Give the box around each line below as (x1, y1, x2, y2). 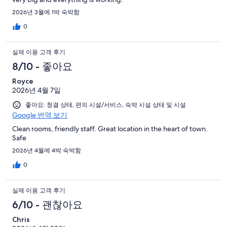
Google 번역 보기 (12, 110, 67, 120)
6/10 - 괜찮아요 (12, 198, 83, 211)
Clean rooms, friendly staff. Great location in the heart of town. (12, 124, 208, 133)
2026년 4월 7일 (12, 85, 61, 95)
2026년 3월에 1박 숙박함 (12, 8, 80, 16)
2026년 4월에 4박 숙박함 (12, 146, 81, 155)
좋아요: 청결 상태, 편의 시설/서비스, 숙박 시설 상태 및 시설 (25, 100, 186, 109)
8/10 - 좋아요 (12, 60, 72, 72)
